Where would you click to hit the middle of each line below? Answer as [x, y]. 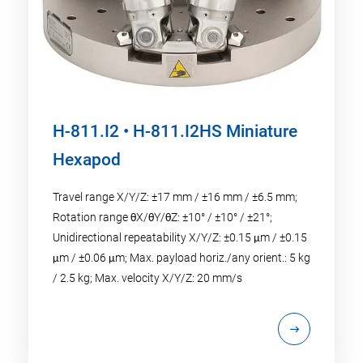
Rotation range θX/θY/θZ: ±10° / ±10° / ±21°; [162, 217]
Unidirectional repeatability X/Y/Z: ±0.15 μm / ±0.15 [180, 237]
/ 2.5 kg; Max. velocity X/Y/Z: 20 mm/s [147, 278]
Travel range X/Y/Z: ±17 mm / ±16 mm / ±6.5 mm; [175, 196]
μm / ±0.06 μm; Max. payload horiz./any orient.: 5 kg [181, 257]
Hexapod [87, 159]
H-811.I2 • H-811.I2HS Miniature [175, 131]
